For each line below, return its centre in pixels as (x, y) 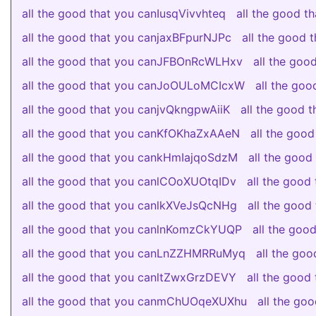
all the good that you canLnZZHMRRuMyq (134, 253)
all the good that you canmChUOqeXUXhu (134, 301)
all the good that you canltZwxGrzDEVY (129, 277)
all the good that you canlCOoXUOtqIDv (129, 181)
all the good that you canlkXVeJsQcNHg (129, 205)
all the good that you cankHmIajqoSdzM (130, 157)
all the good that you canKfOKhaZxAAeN (131, 133)
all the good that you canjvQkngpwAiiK (126, 109)
